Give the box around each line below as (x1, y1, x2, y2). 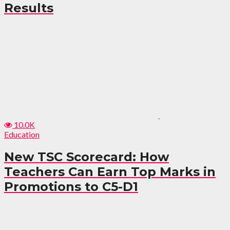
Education (4, 129, 40, 140)
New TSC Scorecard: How (4, 149, 169, 165)
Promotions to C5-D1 (4, 179, 138, 195)
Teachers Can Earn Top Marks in (4, 164, 216, 180)
